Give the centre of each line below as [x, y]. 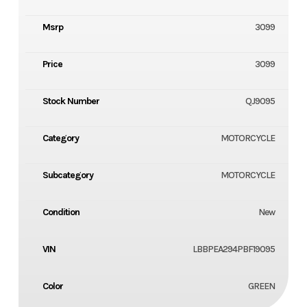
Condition [61, 212]
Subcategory [67, 175]
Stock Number [71, 101]
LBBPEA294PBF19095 [234, 249]
